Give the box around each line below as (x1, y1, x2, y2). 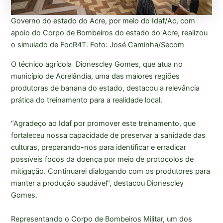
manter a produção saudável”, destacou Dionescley (11, 179, 184, 188)
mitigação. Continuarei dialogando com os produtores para (11, 167, 211, 176)
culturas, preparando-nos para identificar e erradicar (11, 143, 187, 152)
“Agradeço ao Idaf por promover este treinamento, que (11, 119, 196, 128)
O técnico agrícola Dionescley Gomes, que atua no (11, 60, 183, 69)
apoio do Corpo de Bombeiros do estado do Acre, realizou (11, 28, 208, 38)
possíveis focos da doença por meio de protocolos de (11, 155, 194, 164)
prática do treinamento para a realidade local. (11, 96, 163, 105)
